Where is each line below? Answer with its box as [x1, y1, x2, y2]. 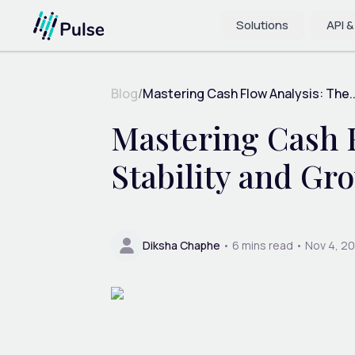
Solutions [236, 17, 288, 33]
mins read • [239, 237, 303, 253]
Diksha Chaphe [143, 237, 220, 253]
